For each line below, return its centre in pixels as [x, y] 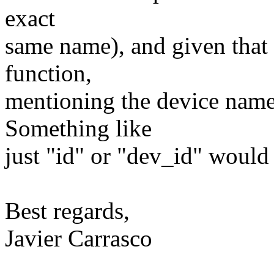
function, [48, 73]
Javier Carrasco [79, 239]
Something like [78, 128]
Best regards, [67, 211]
